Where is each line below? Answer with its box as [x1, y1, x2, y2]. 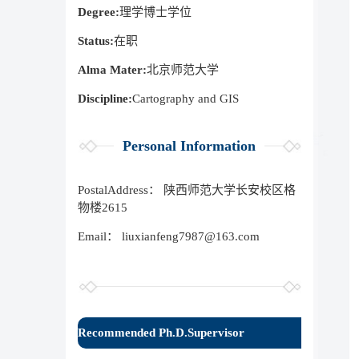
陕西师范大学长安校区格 [163, 183, 296, 196]
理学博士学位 [119, 5, 192, 18]
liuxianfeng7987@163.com [122, 229, 260, 243]
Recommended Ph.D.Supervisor [78, 325, 244, 339]
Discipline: [78, 91, 132, 105]
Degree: [78, 5, 119, 18]
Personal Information [123, 137, 256, 154]
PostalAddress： [78, 183, 160, 196]
